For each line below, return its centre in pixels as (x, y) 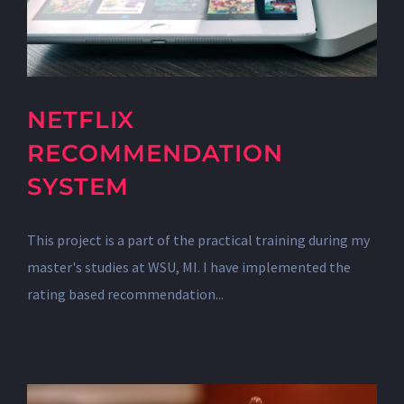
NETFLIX (81, 120)
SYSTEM (78, 187)
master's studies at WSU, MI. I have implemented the (189, 267)
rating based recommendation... (125, 294)
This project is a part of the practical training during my (198, 240)
